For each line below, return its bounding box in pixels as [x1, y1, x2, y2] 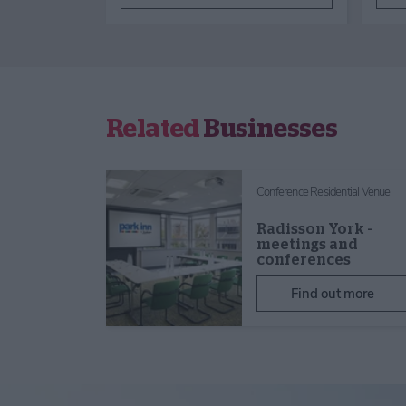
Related [106, 116, 200, 142]
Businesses [199, 116, 338, 142]
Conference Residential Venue [256, 183, 391, 200]
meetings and [256, 237, 358, 252]
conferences [256, 252, 351, 267]
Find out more [291, 284, 374, 303]
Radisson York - [256, 221, 372, 237]
